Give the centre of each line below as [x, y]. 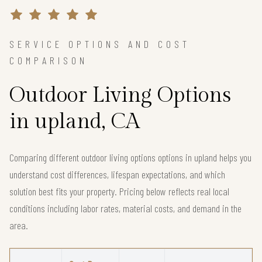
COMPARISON [49, 60]
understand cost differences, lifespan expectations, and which [117, 174]
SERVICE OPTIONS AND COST [100, 44]
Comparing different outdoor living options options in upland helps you [130, 157]
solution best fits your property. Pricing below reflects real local [119, 191]
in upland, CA [75, 121]
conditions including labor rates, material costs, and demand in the [125, 208]
